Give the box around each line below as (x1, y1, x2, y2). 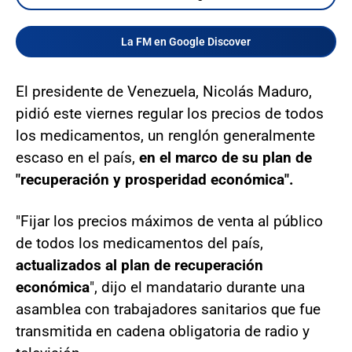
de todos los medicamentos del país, (16, 233, 263, 252)
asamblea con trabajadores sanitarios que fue (16, 299, 321, 318)
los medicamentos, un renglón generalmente (16, 126, 315, 145)
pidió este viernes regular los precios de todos (16, 104, 324, 123)
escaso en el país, (16, 148, 135, 167)
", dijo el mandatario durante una (90, 277, 305, 296)
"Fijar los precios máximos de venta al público (16, 211, 323, 230)
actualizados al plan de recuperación (16, 255, 263, 274)
